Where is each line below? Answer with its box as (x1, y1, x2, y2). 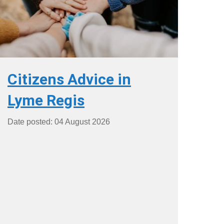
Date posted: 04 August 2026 (7, 117, 110, 126)
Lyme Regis (7, 91, 84, 109)
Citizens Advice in (7, 70, 131, 88)
